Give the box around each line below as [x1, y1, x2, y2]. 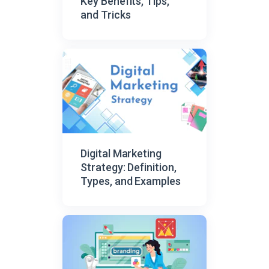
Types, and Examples [80, 175, 181, 188]
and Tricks [80, 8, 131, 21]
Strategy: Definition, [80, 161, 177, 174]
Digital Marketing [80, 147, 162, 160]
